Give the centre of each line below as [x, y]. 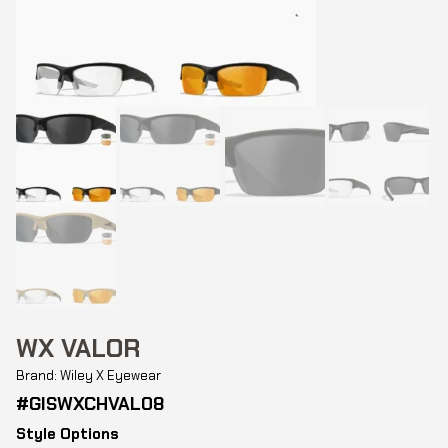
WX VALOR [78, 348]
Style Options [67, 434]
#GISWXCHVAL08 [89, 404]
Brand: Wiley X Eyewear [88, 375]
